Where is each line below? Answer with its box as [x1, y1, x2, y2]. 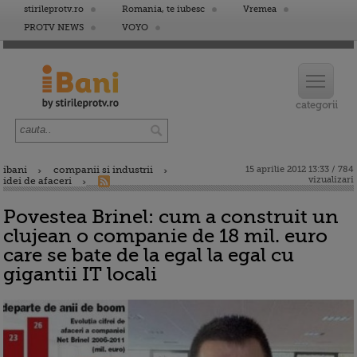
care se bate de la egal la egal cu [3, 244, 294, 266]
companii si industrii [53, 164, 153, 175]
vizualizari [308, 175, 354, 185]
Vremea [243, 4, 277, 14]
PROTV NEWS [24, 22, 84, 33]
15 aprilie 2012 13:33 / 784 [245, 164, 354, 175]
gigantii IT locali [3, 263, 157, 285]
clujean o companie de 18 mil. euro [3, 225, 328, 247]
